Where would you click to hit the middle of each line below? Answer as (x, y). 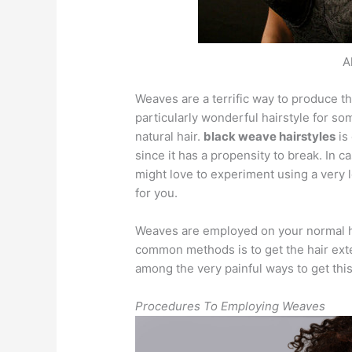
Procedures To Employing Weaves (231, 306)
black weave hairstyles (270, 136)
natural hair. (170, 136)
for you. (157, 192)
